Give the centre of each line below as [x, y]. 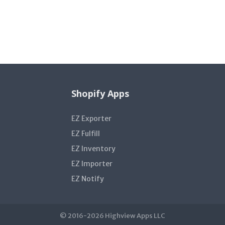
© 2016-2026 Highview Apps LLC [113, 215]
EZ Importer [92, 163]
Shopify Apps [100, 93]
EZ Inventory [93, 148]
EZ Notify [87, 179]
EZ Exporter [91, 118]
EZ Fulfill [85, 133]
